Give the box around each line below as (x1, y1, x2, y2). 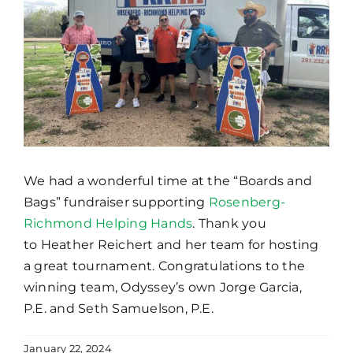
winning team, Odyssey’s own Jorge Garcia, (24, 279, 302, 295)
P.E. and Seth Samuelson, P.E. (24, 300, 214, 316)
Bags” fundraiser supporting (24, 194, 209, 210)
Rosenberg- (208, 194, 286, 210)
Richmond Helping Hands (24, 215, 193, 231)
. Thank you (192, 215, 266, 231)
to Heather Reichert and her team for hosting (24, 236, 319, 252)
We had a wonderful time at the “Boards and (24, 173, 313, 188)
